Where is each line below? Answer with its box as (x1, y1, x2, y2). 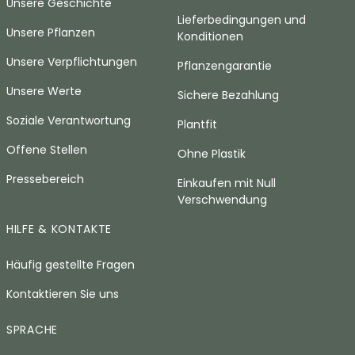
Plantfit (177, 116, 217, 132)
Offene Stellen (6, 142, 87, 158)
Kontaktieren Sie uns (6, 286, 119, 302)
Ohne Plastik (177, 146, 246, 162)
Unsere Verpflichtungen (6, 54, 137, 70)
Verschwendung (177, 192, 267, 208)
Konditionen (177, 29, 243, 44)
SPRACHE (6, 322, 58, 338)
